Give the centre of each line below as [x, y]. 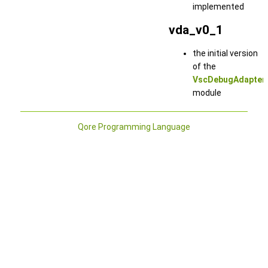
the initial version [225, 54]
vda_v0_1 [196, 30]
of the [204, 67]
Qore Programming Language [134, 127]
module [207, 93]
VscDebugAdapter [229, 80]
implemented [218, 6]
